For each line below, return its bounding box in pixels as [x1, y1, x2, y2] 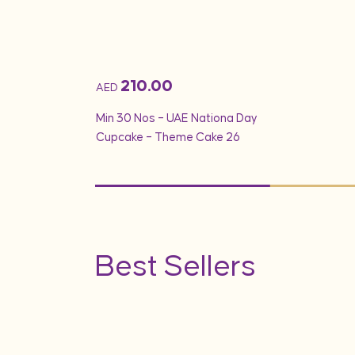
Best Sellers [95, 251, 256, 283]
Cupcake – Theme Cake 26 [96, 132, 240, 144]
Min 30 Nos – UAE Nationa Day [96, 113, 258, 125]
